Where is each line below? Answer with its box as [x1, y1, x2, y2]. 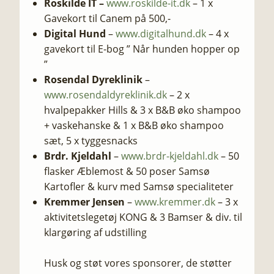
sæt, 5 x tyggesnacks [44, 134, 138, 147]
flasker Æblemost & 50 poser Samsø [44, 165, 210, 178]
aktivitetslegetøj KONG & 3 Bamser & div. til [44, 210, 242, 224]
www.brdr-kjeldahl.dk [121, 149, 218, 163]
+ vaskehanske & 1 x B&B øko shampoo [44, 119, 224, 132]
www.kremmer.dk [135, 195, 215, 209]
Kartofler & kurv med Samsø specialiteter [44, 180, 234, 193]
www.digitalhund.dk [116, 27, 206, 40]
